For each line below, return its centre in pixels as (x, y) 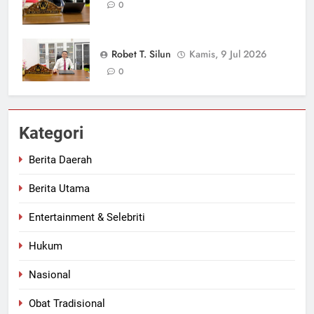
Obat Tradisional (67, 303)
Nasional (50, 274)
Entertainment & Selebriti (87, 217)
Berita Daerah (60, 159)
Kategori (51, 133)
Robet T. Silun (141, 54)
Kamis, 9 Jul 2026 (228, 54)
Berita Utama (59, 188)
